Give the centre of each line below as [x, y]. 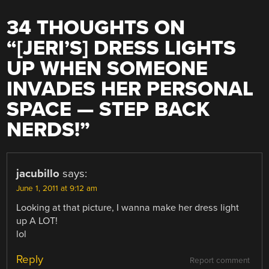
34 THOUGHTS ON [96, 28]
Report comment [219, 260]
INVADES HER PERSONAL [130, 89]
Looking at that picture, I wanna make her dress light [128, 208]
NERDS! [44, 130]
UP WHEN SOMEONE [107, 69]
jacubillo [38, 174]
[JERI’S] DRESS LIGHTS [127, 49]
